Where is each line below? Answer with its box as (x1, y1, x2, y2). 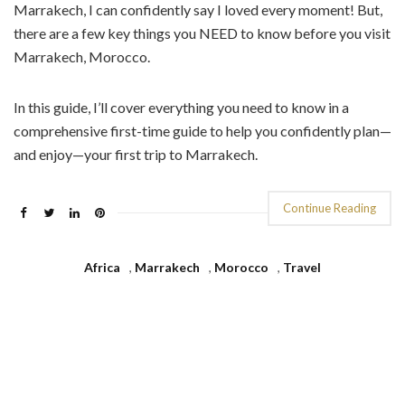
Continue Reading (283, 201, 376, 216)
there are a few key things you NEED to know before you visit (14, 24, 391, 42)
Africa (84, 259, 120, 276)
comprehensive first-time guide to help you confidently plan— (14, 122, 391, 140)
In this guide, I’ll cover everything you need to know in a (14, 99, 349, 117)
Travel (283, 259, 321, 276)
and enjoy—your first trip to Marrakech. (14, 146, 258, 164)
